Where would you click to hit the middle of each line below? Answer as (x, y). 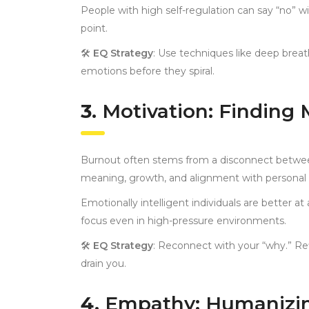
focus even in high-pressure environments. (183, 221)
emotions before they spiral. (148, 71)
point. (94, 29)
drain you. (103, 264)
